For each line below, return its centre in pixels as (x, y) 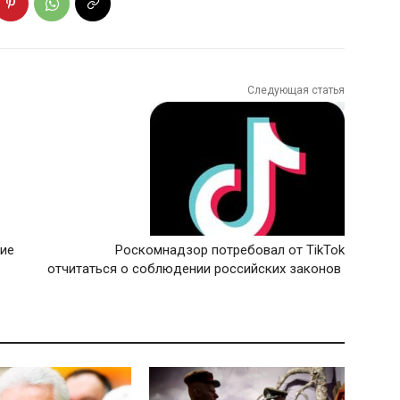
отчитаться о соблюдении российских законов (196, 269)
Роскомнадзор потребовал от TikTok (229, 250)
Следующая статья (296, 91)
